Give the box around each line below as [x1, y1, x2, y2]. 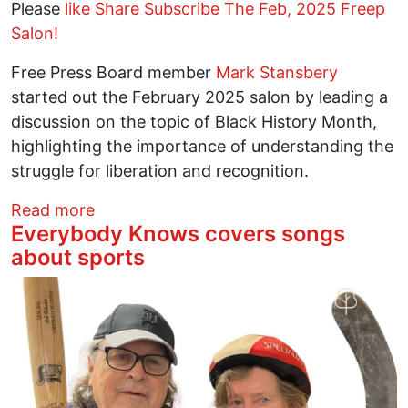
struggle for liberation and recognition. [11, 160, 309, 180]
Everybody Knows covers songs [11, 219, 345, 247]
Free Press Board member [11, 62, 216, 82]
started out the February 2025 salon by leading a [11, 87, 388, 107]
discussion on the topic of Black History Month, [11, 111, 377, 131]
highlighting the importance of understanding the [11, 136, 393, 156]
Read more [11, 199, 95, 219]
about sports [11, 243, 145, 270]
